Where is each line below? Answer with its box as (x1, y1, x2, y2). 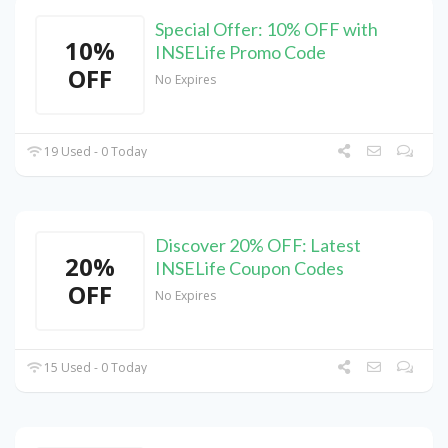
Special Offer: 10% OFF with (155, 18, 378, 41)
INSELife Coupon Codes (155, 257, 344, 280)
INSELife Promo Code (155, 41, 326, 64)
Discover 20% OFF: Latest (155, 234, 361, 257)
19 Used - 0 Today (41, 143, 148, 161)
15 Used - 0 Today (41, 359, 148, 377)
